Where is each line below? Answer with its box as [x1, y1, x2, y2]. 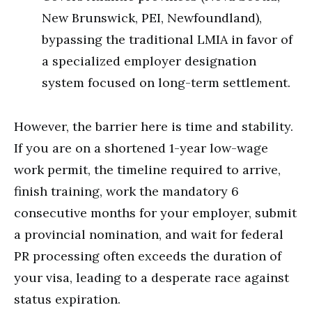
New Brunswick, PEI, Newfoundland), [42, 10, 262, 26]
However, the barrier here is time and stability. [14, 118, 293, 134]
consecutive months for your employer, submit [14, 205, 297, 221]
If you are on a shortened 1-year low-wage [14, 140, 268, 156]
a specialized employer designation [42, 53, 256, 69]
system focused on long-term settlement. [42, 75, 290, 91]
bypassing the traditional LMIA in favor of [42, 31, 292, 47]
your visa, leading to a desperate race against [14, 270, 289, 286]
